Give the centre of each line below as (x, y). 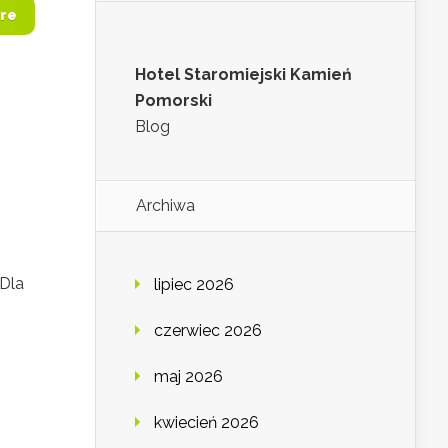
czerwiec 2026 (208, 331)
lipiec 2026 (194, 285)
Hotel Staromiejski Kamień (243, 75)
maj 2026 (188, 377)
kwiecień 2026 (206, 423)
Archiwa (165, 206)
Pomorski (173, 101)
